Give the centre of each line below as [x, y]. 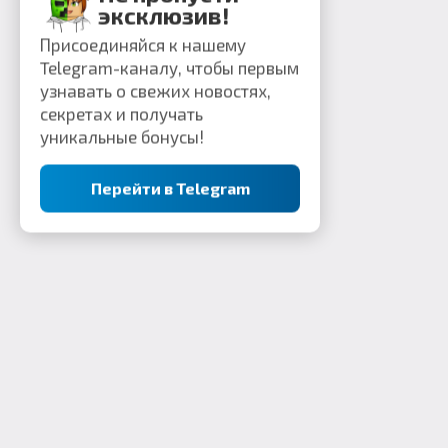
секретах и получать [121, 113]
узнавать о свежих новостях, [155, 90]
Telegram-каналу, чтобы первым [169, 67]
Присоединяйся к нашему [143, 44]
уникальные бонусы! [122, 136]
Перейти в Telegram [170, 188]
